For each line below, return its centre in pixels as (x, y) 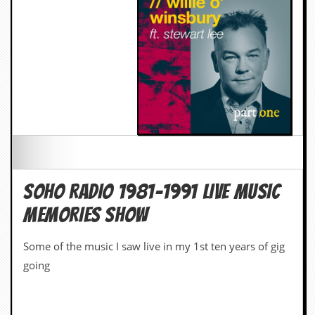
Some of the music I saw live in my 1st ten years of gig (154, 246)
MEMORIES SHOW (86, 215)
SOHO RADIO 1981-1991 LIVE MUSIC (152, 192)
